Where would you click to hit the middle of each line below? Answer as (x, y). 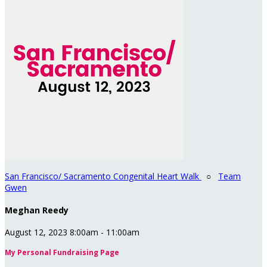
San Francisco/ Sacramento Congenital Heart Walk (103, 176)
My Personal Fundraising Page (62, 253)
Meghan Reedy (37, 210)
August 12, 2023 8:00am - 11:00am (72, 232)
